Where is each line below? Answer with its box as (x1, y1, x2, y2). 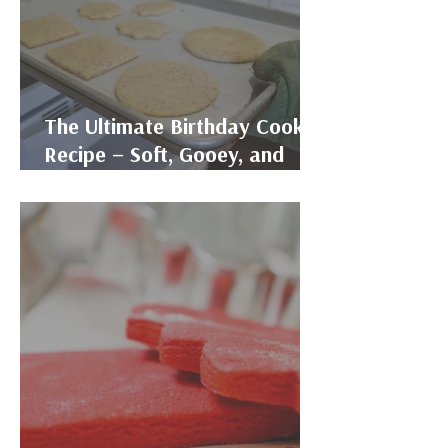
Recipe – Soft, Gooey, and (44, 141, 284, 169)
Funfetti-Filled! (44, 169, 181, 197)
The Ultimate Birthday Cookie (44, 113, 320, 141)
